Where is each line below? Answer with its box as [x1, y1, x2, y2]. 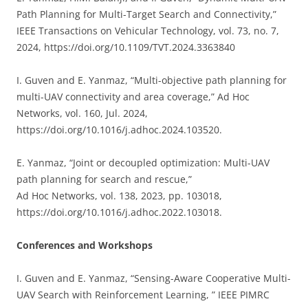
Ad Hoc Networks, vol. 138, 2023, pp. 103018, [16, 189, 222, 202]
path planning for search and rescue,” [16, 173, 192, 186]
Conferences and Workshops [16, 239, 153, 252]
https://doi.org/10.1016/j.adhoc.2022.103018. [16, 206, 222, 219]
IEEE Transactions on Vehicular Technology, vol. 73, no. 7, [16, 24, 279, 37]
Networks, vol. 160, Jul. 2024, [16, 107, 148, 120]
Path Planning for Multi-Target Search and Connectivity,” [16, 8, 276, 21]
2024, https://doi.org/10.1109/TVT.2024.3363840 [16, 41, 235, 54]
